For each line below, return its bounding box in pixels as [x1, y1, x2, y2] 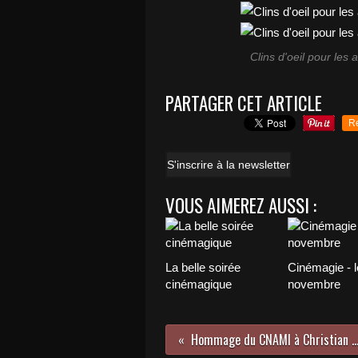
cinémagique [165, 277, 232, 291]
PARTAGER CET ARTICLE [165, 89, 322, 117]
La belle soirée [165, 261, 241, 274]
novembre [287, 277, 340, 291]
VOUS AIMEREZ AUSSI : [165, 192, 316, 219]
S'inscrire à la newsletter [167, 158, 290, 171]
